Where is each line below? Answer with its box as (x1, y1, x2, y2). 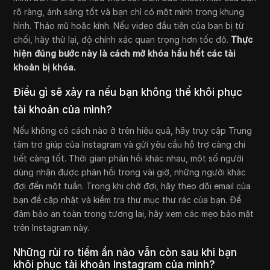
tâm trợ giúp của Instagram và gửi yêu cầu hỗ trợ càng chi (13, 139, 246, 150)
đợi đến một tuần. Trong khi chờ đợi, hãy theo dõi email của (13, 181, 251, 192)
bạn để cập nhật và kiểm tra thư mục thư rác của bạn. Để (13, 195, 242, 206)
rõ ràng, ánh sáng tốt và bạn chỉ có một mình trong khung (13, 7, 245, 17)
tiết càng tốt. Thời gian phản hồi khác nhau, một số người (13, 153, 244, 164)
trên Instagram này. (13, 222, 90, 233)
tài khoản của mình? (13, 104, 113, 116)
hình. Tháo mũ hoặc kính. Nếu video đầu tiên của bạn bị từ (13, 20, 245, 31)
